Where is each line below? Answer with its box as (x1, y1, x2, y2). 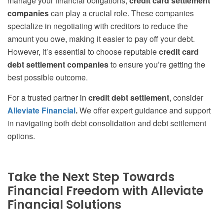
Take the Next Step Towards (7, 169, 175, 185)
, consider (169, 92, 203, 104)
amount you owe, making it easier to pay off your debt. (7, 33, 195, 45)
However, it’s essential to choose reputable (7, 46, 159, 58)
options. (7, 130, 35, 142)
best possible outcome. (7, 72, 88, 83)
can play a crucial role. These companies (49, 7, 194, 19)
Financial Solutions (7, 196, 121, 213)
